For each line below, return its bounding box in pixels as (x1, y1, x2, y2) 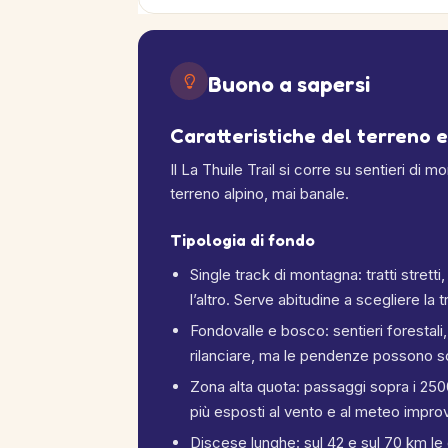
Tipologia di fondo (170, 230, 315, 250)
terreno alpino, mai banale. (170, 184, 349, 203)
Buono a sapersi (208, 71, 370, 97)
